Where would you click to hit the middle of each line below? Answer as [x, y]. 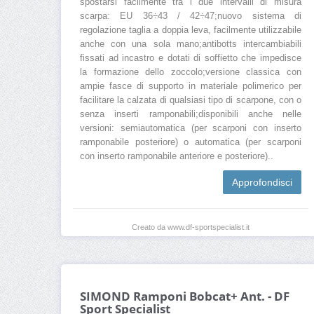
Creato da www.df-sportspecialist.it [191, 227]
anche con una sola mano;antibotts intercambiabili [191, 45]
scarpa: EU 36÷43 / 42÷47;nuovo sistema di [191, 16]
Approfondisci [262, 183]
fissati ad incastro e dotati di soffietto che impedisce [191, 59]
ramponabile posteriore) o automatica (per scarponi [191, 143]
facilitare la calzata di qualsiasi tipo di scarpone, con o [191, 101]
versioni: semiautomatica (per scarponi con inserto [191, 129]
